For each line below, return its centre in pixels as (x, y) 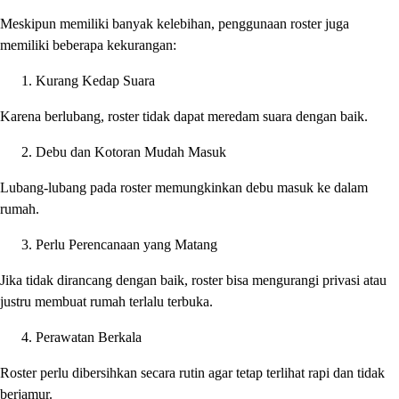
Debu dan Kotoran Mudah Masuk (131, 152)
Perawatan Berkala (89, 337)
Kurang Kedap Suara (95, 81)
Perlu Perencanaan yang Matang (126, 244)
